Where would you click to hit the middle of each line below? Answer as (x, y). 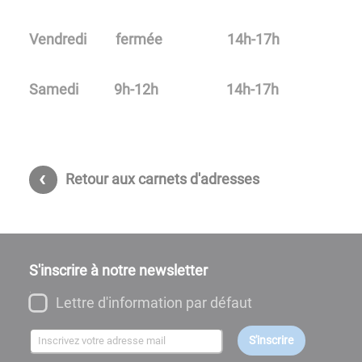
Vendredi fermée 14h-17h (154, 39)
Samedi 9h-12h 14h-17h (154, 89)
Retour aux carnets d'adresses (162, 179)
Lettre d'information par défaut (154, 303)
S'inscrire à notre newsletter (118, 271)
